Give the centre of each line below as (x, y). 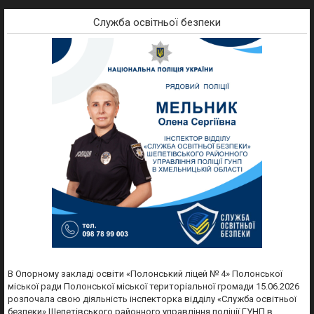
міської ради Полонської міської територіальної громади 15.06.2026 (153, 286)
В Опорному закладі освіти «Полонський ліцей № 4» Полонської (145, 274)
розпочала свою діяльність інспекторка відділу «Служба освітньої (152, 299)
